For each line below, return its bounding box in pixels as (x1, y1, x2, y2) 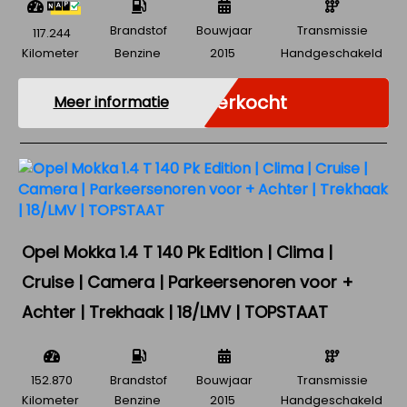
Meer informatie (53, 92, 169, 113)
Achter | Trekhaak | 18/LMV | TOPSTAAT (22, 300, 328, 323)
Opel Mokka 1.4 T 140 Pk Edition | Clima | (22, 240, 333, 263)
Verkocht (203, 89, 287, 115)
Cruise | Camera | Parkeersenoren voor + (22, 270, 353, 293)
